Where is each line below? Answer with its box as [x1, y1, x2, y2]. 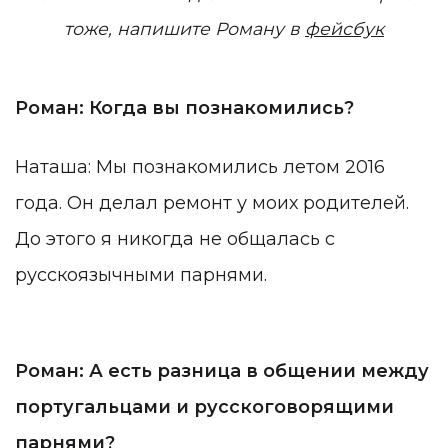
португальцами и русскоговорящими [15, 395, 394, 418]
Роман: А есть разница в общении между [15, 359, 429, 382]
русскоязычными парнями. [15, 264, 267, 287]
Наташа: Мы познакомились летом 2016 [15, 156, 385, 179]
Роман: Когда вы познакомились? [15, 96, 354, 119]
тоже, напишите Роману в [64, 18, 305, 40]
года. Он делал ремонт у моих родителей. [15, 192, 409, 215]
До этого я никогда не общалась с [15, 228, 335, 251]
